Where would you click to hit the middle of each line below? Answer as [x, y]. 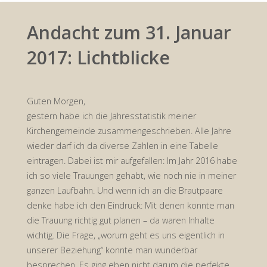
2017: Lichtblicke [98, 58]
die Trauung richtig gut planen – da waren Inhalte [120, 221]
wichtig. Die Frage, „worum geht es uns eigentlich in [125, 235]
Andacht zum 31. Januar [129, 33]
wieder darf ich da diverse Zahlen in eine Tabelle [122, 146]
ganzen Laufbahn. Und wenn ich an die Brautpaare [125, 191]
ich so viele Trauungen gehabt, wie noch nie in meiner [131, 176]
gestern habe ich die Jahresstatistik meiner [111, 116]
